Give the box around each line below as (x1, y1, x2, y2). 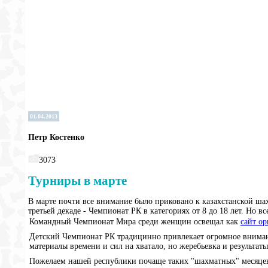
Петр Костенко (28, 132, 84, 142)
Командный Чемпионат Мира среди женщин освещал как (29, 217, 240, 227)
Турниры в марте (28, 173, 127, 188)
